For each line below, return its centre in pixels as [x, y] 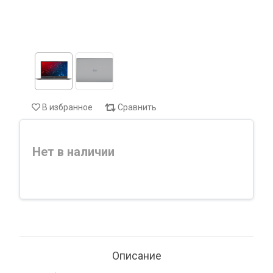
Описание [136, 256]
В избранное [67, 107]
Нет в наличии [73, 152]
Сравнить [137, 107]
